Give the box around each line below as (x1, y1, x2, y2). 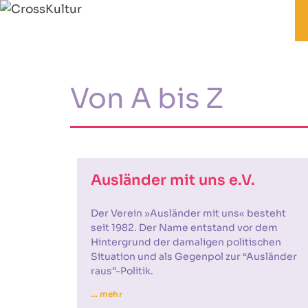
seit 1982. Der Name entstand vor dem (91, 221, 278, 234)
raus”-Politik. (91, 265, 153, 277)
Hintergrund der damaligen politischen (91, 236, 281, 248)
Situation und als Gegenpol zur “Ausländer (91, 250, 297, 263)
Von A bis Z (70, 81, 223, 116)
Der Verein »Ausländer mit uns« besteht (91, 207, 286, 219)
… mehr (91, 289, 122, 299)
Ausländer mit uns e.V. (91, 171, 255, 189)
